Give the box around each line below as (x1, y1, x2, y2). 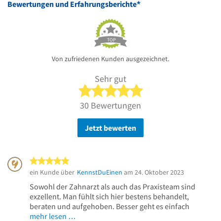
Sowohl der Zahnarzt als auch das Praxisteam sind (30, 181, 195, 191)
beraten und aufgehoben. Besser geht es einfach (30, 201, 189, 211)
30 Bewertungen (80, 99, 141, 111)
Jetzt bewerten (85, 122, 136, 133)
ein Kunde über (30, 167, 74, 177)
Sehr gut (95, 73, 126, 84)
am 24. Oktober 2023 (122, 167, 184, 177)
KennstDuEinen (77, 167, 122, 177)
